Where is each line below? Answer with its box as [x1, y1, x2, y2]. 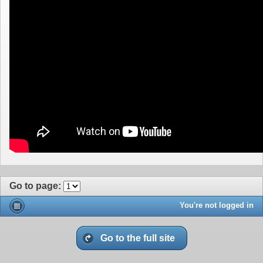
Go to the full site [100, 233, 175, 244]
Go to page [9, 180, 58, 191]
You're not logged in [180, 200, 254, 210]
